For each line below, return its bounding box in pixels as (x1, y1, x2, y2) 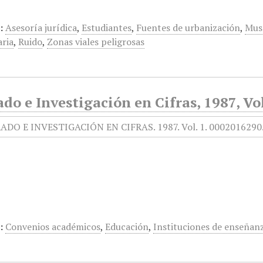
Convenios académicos (5, 220, 101, 233)
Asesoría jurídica (5, 21, 77, 34)
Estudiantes (82, 21, 132, 34)
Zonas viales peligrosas (47, 35, 145, 48)
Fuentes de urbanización (136, 21, 241, 34)
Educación (105, 220, 149, 233)
